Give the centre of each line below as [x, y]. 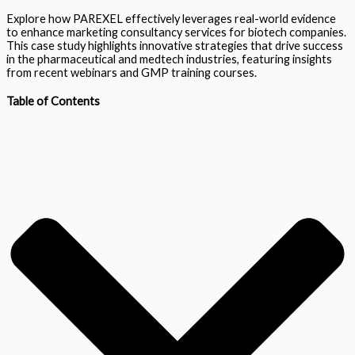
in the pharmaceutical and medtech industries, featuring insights [169, 59]
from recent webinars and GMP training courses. [132, 73]
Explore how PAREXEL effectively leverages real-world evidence [171, 19]
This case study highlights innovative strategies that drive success [175, 46]
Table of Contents [53, 101]
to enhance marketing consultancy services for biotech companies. [176, 32]
